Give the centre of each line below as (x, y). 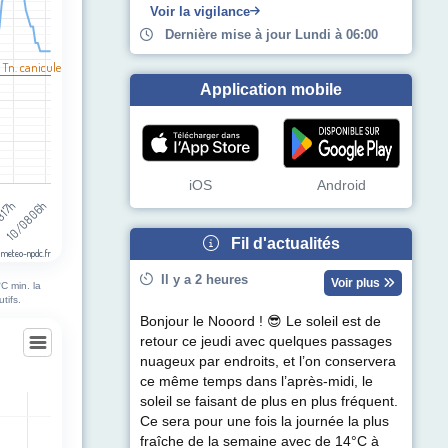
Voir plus (357, 282)
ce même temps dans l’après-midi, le (256, 381)
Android (341, 185)
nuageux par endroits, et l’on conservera (268, 361)
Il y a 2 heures (200, 279)
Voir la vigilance (200, 11)
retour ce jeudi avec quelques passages (266, 341)
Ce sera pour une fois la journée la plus (264, 421)
